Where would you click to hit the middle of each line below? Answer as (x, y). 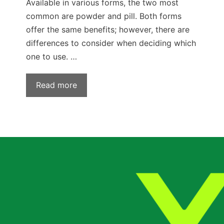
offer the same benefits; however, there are (108, 29)
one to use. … (51, 56)
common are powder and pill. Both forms (104, 16)
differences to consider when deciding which (111, 43)
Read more (56, 85)
